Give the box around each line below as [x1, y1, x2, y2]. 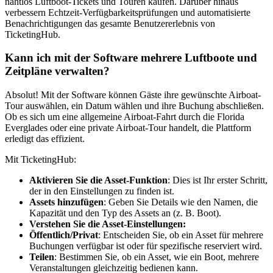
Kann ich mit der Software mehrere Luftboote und [5, 51, 257, 65]
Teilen [29, 251, 54, 262]
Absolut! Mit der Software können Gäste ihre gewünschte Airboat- [5, 89, 261, 100]
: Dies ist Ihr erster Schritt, [168, 174, 268, 185]
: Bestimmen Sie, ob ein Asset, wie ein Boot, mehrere [54, 251, 259, 262]
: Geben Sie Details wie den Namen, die [104, 196, 258, 207]
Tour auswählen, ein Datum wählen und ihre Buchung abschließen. [5, 100, 264, 111]
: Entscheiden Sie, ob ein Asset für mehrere [98, 229, 263, 240]
